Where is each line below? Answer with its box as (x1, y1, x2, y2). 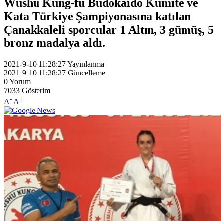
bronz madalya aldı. (4, 36, 105, 49)
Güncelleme (68, 68, 105, 77)
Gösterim (22, 86, 50, 95)
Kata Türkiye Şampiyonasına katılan (4, 9, 191, 23)
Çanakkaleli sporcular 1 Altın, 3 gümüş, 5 (4, 23, 214, 36)
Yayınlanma (67, 59, 104, 68)
